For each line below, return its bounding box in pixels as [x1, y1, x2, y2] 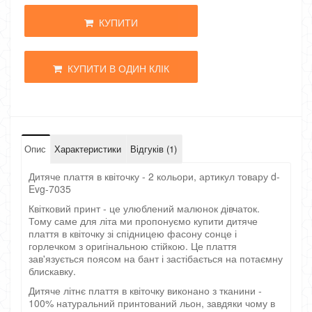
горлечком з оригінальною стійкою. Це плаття [29, 239, 237, 253]
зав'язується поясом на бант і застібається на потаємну [29, 251, 283, 265]
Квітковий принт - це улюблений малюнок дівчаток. [29, 201, 260, 215]
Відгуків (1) [130, 142, 177, 155]
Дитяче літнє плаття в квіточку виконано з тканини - [29, 283, 262, 297]
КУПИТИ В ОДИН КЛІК [61, 61, 169, 75]
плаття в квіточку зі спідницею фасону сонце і [29, 226, 237, 240]
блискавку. [29, 264, 76, 278]
